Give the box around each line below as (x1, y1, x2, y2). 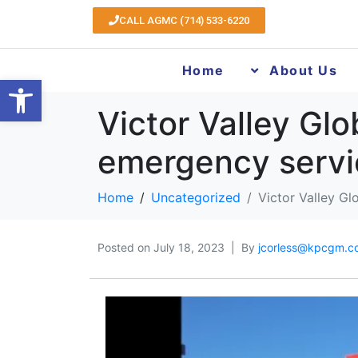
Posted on (97, 241, 153, 254)
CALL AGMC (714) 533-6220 (118, 14, 249, 26)
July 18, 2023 (153, 241, 225, 254)
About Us (269, 62, 337, 78)
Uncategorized (151, 189, 241, 205)
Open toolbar (7, 73, 86, 101)
